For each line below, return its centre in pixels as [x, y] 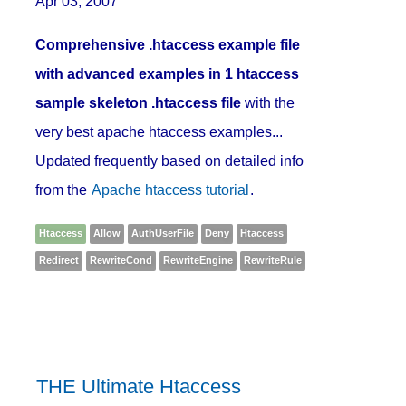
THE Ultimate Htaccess [139, 387]
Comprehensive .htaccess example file [168, 45]
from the [63, 190]
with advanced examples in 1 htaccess [168, 74]
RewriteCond [121, 261]
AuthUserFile [163, 233]
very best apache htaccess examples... [159, 132]
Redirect [59, 261]
